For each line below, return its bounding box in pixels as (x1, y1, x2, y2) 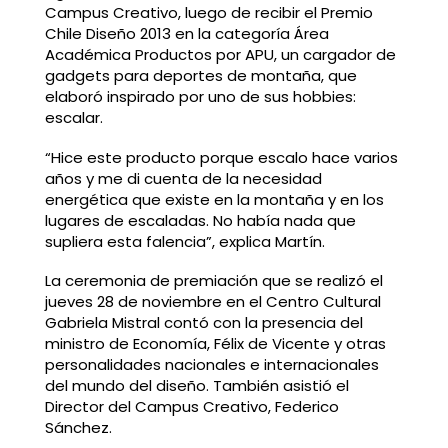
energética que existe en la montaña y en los (44, 188, 384, 210)
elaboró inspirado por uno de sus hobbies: (44, 85, 356, 107)
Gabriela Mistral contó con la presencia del (44, 312, 363, 334)
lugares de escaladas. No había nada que (44, 209, 356, 231)
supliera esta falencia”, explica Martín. (44, 230, 325, 252)
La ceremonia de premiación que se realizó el (44, 270, 383, 292)
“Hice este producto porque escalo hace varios (44, 146, 398, 168)
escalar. (44, 106, 103, 128)
